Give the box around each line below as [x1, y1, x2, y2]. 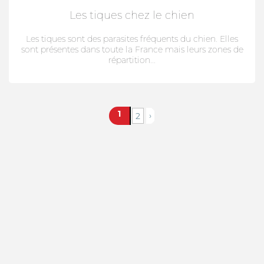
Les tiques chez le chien [70, 8, 194, 22]
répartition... [108, 55, 156, 65]
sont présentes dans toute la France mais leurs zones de [21, 44, 243, 55]
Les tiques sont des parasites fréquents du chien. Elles [26, 34, 238, 44]
